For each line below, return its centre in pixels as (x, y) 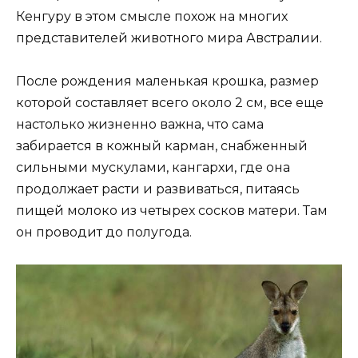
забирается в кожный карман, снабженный (162, 145)
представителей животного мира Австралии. (169, 38)
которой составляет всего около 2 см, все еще (170, 102)
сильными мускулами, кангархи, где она (153, 167)
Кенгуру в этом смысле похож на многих (152, 16)
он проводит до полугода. (104, 232)
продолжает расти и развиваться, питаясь (158, 189)
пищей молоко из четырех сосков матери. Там (172, 210)
